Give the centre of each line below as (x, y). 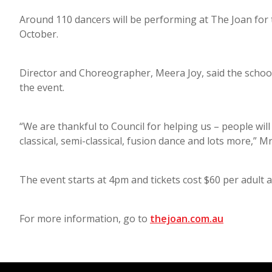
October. (41, 34)
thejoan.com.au (187, 218)
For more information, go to (85, 218)
